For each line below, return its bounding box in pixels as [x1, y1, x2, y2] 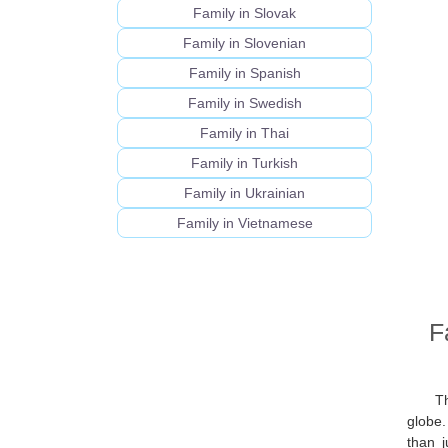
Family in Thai [200, 125, 289, 142]
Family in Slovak [193, 5, 296, 22]
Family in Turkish [191, 155, 298, 172]
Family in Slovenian [183, 35, 306, 52]
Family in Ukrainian [184, 185, 305, 202]
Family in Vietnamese [176, 215, 313, 232]
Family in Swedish [187, 95, 302, 112]
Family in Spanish [188, 65, 301, 82]
